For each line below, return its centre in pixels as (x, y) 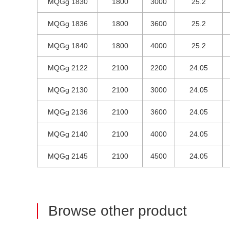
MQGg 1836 (68, 24)
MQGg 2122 (68, 68)
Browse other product (118, 211)
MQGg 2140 (68, 134)
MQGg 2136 (68, 112)
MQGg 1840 (68, 46)
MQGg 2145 (68, 156)
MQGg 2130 (68, 90)
